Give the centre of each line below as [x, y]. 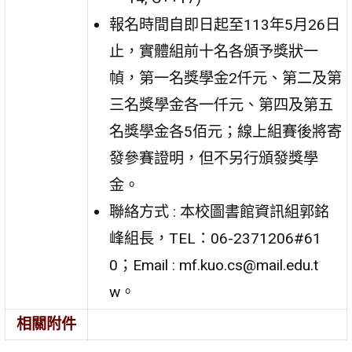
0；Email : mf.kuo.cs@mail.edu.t [214, 265]
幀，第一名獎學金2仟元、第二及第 [226, 78]
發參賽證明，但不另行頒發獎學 [214, 158]
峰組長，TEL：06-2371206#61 [216, 238]
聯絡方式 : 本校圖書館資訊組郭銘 [220, 211]
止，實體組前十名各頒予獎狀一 [214, 51]
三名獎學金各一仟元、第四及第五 [222, 104]
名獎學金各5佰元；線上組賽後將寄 [226, 131]
